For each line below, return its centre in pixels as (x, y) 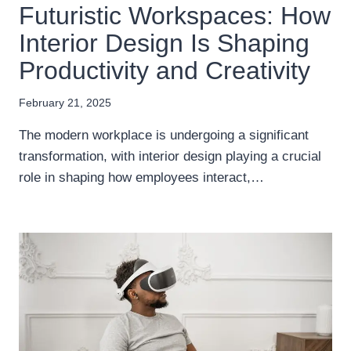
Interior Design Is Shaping (164, 43)
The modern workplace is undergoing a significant (164, 136)
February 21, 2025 (65, 103)
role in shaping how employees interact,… (141, 178)
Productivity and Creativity (165, 70)
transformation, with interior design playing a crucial (170, 157)
